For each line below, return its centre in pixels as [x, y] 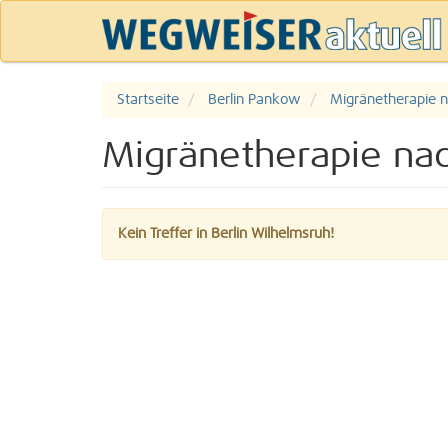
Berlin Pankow [254, 100]
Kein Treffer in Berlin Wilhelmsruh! [226, 234]
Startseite [148, 100]
